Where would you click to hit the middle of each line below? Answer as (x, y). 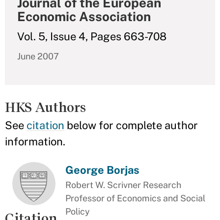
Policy (78, 211)
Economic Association (84, 16)
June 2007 (38, 56)
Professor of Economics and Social (136, 198)
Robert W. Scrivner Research (124, 185)
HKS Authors (45, 107)
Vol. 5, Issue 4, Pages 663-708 (92, 36)
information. (35, 141)
